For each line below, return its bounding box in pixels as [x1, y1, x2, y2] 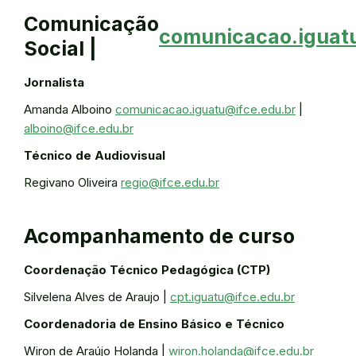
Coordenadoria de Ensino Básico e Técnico [24, 316, 284, 331]
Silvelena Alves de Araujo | [24, 289, 170, 304]
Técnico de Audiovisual [24, 148, 165, 163]
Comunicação [24, 12, 159, 36]
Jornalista [24, 75, 84, 90]
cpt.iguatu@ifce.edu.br [170, 289, 295, 304]
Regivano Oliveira [24, 175, 121, 190]
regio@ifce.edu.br [121, 175, 219, 190]
